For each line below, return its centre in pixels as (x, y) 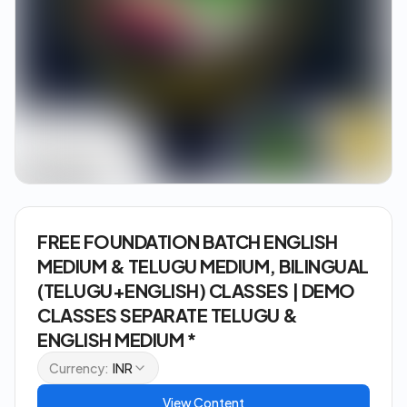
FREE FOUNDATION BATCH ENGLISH (188, 241)
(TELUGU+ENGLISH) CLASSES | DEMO (196, 290)
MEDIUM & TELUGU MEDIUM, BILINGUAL (203, 266)
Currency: (79, 368)
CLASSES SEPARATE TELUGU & (168, 315)
